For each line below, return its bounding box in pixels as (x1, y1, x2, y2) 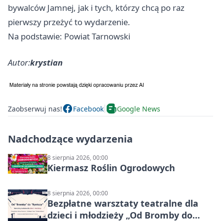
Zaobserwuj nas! (8, 104, 62, 113)
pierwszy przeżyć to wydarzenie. (8, 16, 130, 28)
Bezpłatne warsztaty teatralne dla (47, 197, 198, 210)
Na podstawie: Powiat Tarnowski (8, 31, 130, 42)
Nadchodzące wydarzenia (8, 132, 133, 146)
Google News (117, 104, 160, 113)
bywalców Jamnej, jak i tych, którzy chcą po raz (8, 2, 184, 14)
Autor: (8, 57, 30, 69)
